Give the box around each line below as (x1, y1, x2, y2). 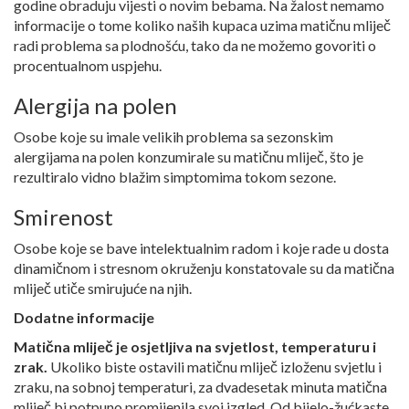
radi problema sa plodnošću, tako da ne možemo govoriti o (14, 37, 376, 55)
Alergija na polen (14, 92, 177, 120)
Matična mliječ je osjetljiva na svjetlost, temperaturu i (14, 338, 376, 356)
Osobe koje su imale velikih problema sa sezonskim (14, 128, 333, 146)
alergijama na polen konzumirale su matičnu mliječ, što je (14, 148, 363, 166)
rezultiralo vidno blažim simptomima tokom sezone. (14, 168, 336, 186)
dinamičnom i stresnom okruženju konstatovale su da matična (14, 259, 394, 278)
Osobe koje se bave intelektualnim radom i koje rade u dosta (14, 239, 389, 257)
